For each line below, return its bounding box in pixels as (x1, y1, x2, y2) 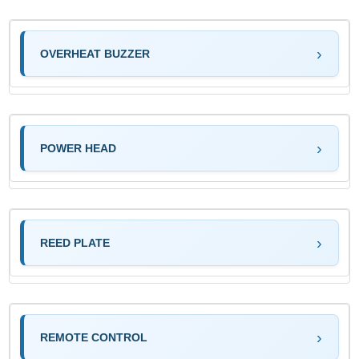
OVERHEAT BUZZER (40, 46, 151, 60)
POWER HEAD (40, 141, 117, 155)
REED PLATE (40, 236, 111, 249)
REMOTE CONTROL (40, 330, 148, 344)
